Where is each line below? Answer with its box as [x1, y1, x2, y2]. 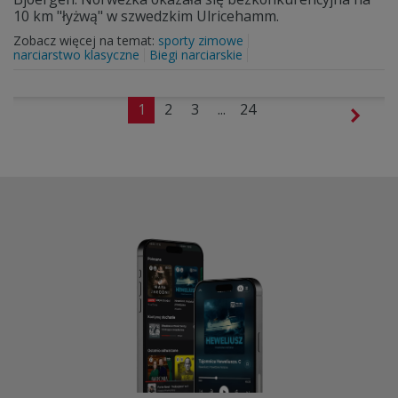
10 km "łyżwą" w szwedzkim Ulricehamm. [13, 6, 279, 26]
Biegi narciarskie [149, 46, 243, 63]
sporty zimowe [158, 32, 243, 49]
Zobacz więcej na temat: [13, 32, 158, 49]
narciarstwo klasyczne [13, 46, 139, 63]
